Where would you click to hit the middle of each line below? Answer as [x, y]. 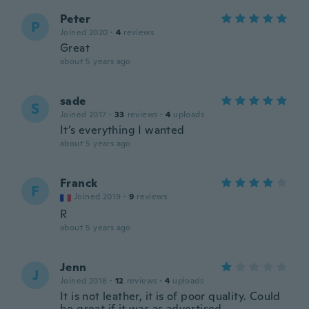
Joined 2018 [84, 281]
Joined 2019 [98, 197]
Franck [79, 183]
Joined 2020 [84, 32]
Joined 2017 [83, 114]
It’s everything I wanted [122, 130]
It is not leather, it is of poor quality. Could [170, 296]
